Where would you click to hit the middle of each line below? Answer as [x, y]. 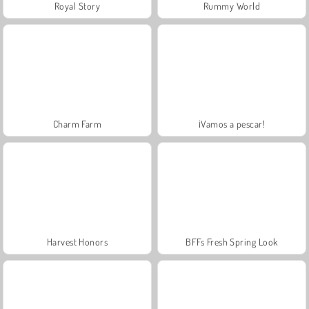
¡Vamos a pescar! [232, 123]
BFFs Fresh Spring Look [232, 241]
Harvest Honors [77, 241]
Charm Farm [77, 123]
